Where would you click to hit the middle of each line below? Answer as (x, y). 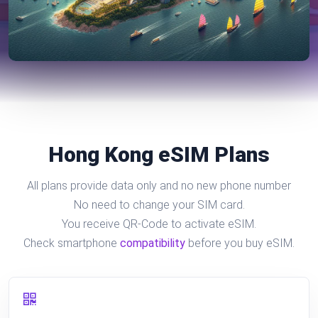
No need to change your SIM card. (159, 205)
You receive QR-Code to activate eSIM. (159, 224)
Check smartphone (72, 243)
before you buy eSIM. (240, 243)
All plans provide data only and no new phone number (159, 186)
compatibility (153, 243)
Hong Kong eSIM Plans (159, 154)
